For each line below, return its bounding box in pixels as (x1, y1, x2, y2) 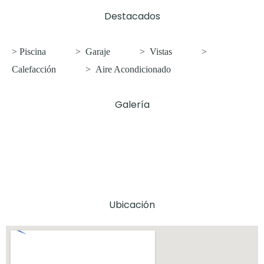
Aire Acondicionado (95, 64, 171, 74)
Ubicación (109, 198, 155, 212)
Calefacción (12, 64, 56, 74)
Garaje (85, 47, 110, 57)
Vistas (150, 47, 172, 57)
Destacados (104, 9, 160, 23)
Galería (114, 98, 150, 111)
